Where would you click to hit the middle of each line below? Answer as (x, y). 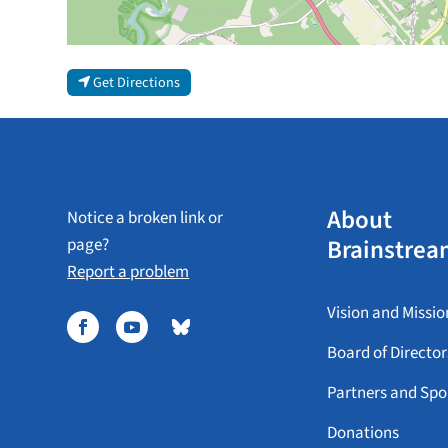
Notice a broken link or (145, 217)
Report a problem (128, 271)
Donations (363, 433)
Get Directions (136, 82)
